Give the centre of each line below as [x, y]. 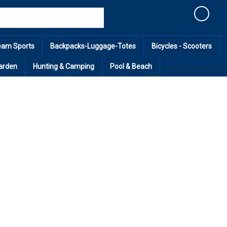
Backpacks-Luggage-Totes [93, 46]
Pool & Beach [131, 66]
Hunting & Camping [64, 66]
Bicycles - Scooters [182, 46]
